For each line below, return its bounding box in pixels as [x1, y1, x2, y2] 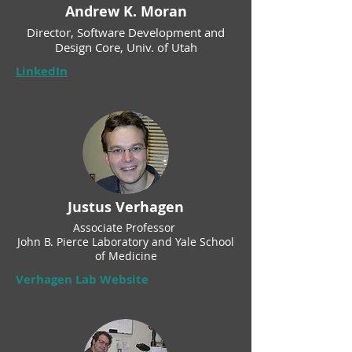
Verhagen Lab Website [16, 271, 148, 288]
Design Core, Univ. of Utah [54, 39, 197, 55]
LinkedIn [16, 63, 68, 79]
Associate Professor [73, 220, 178, 235]
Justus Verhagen [68, 197, 184, 217]
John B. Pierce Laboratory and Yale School [17, 234, 234, 249]
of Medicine [94, 248, 157, 263]
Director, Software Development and [27, 24, 225, 40]
